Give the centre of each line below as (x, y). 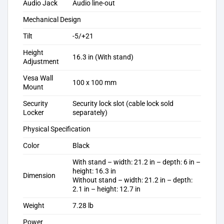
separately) (90, 112)
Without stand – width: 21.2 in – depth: (133, 180)
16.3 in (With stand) (103, 57)
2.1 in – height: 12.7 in (107, 189)
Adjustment (41, 61)
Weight (34, 205)
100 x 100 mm (95, 82)
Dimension (39, 175)
